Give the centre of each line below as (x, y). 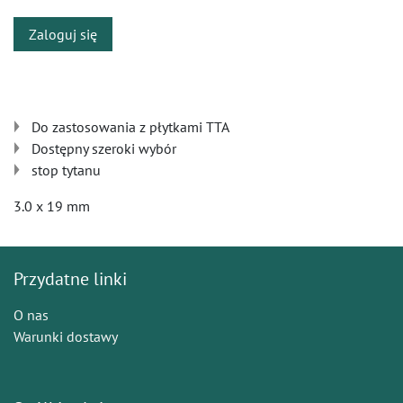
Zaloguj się (63, 34)
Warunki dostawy (66, 336)
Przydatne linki (70, 278)
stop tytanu (66, 170)
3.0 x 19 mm (52, 206)
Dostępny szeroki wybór (104, 148)
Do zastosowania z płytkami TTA (130, 127)
